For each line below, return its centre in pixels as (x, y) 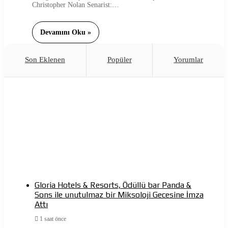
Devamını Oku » (66, 33)
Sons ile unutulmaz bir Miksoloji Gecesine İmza (119, 195)
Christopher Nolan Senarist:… (76, 5)
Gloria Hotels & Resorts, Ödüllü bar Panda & (113, 185)
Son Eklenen (45, 60)
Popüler (119, 60)
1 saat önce (53, 219)
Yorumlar (189, 60)
